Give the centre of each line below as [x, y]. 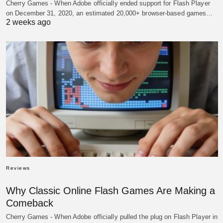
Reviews [18, 168]
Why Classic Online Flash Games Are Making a [111, 190]
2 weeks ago [28, 22]
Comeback [30, 203]
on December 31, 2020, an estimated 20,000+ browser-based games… [110, 13]
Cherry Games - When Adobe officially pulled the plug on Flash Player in [112, 217]
